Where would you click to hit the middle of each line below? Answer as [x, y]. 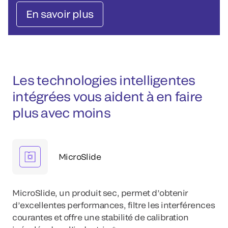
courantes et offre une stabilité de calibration [101, 217]
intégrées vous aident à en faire [107, 96]
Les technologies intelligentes [104, 80]
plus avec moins [61, 113]
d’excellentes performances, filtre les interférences [114, 205]
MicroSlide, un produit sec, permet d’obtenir [100, 193]
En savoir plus [60, 14]
